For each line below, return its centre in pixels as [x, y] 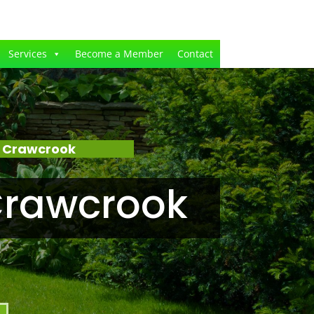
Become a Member [119, 54]
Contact [195, 54]
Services [27, 54]
